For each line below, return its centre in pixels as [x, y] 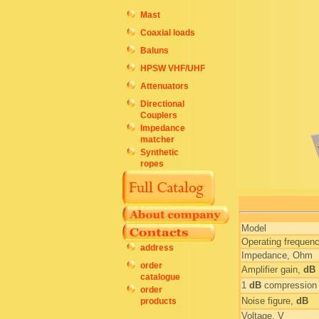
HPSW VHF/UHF [173, 68]
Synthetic [159, 152]
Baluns [155, 51]
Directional [162, 104]
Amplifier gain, [272, 270]
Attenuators [164, 86]
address [157, 248]
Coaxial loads [168, 33]
